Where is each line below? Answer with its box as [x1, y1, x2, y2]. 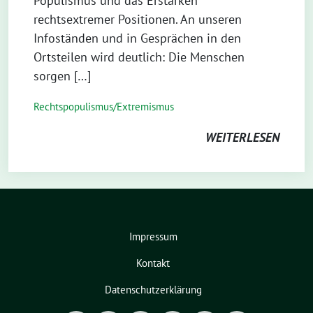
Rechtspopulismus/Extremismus [34, 99, 174, 113]
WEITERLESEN [205, 129, 279, 145]
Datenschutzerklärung [104, 282, 202, 296]
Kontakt [136, 256, 170, 270]
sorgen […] [34, 67, 91, 84]
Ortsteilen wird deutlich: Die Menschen [34, 48, 245, 65]
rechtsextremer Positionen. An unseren [34, 10, 242, 27]
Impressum [129, 229, 177, 243]
